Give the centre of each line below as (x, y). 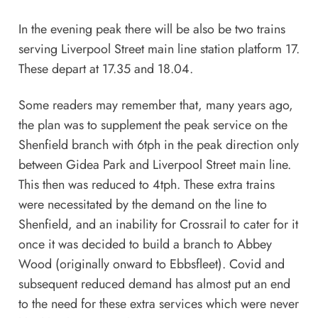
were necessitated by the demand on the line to (142, 204)
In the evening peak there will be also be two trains (152, 29)
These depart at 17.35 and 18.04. (105, 69)
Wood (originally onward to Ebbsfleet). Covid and (151, 264)
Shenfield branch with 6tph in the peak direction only (158, 144)
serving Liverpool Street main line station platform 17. (159, 49)
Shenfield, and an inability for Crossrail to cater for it (158, 224)
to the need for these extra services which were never (158, 303)
